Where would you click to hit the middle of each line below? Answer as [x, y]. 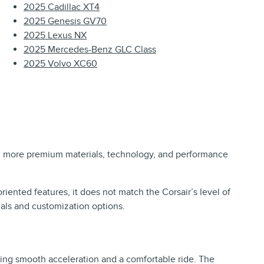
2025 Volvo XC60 [60, 64]
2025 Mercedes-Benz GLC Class [90, 50]
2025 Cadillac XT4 [62, 7]
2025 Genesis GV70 [65, 22]
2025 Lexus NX [55, 36]
